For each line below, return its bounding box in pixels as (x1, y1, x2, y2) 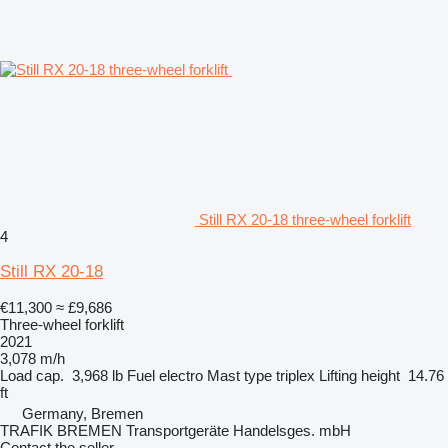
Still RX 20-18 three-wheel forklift (199, 210, 411, 228)
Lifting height (319, 366, 400, 384)
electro (159, 366, 203, 384)
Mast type (207, 366, 272, 384)
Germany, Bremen (22, 404, 143, 422)
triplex (276, 366, 315, 384)
